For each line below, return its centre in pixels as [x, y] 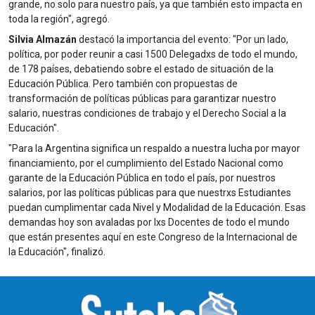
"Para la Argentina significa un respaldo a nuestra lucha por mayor [154, 148]
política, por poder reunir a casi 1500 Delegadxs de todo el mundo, [153, 54]
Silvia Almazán [43, 39]
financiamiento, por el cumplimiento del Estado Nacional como [146, 163]
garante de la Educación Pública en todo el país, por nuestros [142, 178]
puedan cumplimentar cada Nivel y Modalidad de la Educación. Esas [157, 207]
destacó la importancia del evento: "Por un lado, [182, 39]
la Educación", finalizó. [57, 251]
